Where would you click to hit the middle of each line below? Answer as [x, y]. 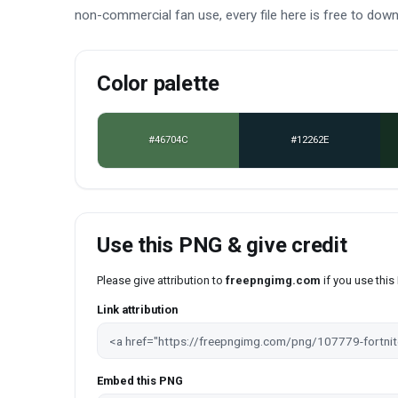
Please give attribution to [161, 281]
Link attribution [137, 310]
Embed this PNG [140, 380]
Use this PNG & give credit [222, 246]
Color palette [158, 84]
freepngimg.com [273, 281]
